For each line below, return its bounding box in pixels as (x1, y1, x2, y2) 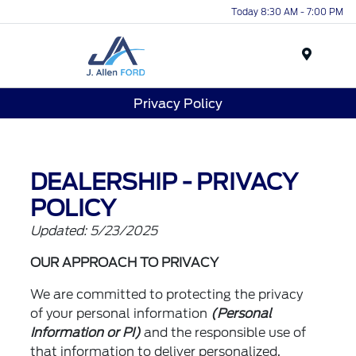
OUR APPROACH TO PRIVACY (30, 255, 219, 271)
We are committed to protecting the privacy (30, 287, 304, 303)
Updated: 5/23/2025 (30, 223, 158, 239)
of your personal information (30, 306, 211, 322)
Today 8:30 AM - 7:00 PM (231, 6, 343, 17)
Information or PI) (30, 325, 141, 341)
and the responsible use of (141, 325, 307, 341)
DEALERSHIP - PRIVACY (30, 168, 299, 196)
